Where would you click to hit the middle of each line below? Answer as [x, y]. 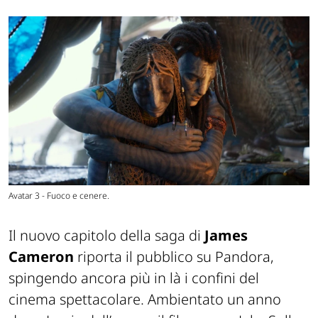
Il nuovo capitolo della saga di [106, 236]
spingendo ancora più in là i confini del [134, 278]
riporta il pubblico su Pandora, [174, 257]
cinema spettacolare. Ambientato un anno [145, 300]
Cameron [41, 257]
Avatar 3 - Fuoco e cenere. [59, 196]
